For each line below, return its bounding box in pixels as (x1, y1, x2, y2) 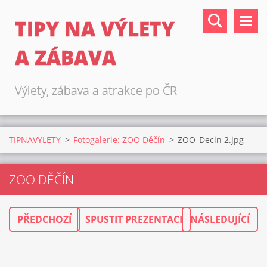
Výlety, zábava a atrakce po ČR (15, 82, 177, 98)
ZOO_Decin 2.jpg (178, 134, 244, 145)
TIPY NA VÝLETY (15, 15, 175, 42)
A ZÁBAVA (15, 44, 116, 71)
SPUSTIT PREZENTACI (85, 213, 182, 226)
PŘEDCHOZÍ (17, 213, 72, 226)
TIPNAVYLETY (9, 134, 61, 145)
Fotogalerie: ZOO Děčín (73, 134, 165, 145)
